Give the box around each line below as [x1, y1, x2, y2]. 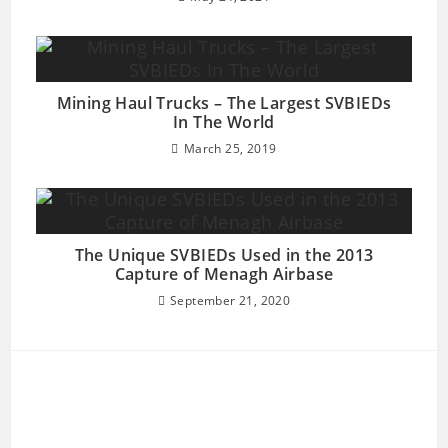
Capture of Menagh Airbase [114, 263, 334, 285]
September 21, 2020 [170, 292, 291, 309]
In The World [173, 111, 275, 133]
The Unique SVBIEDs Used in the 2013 [74, 244, 374, 266]
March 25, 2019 [183, 140, 277, 157]
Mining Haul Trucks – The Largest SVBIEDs [56, 92, 392, 114]
